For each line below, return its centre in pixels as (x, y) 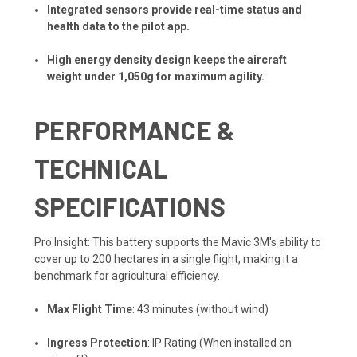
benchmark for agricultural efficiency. (127, 275)
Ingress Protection (98, 342)
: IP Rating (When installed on (220, 342)
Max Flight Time (90, 309)
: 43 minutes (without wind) (201, 309)
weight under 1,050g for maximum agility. (156, 76)
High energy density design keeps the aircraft (167, 59)
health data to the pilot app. (119, 26)
